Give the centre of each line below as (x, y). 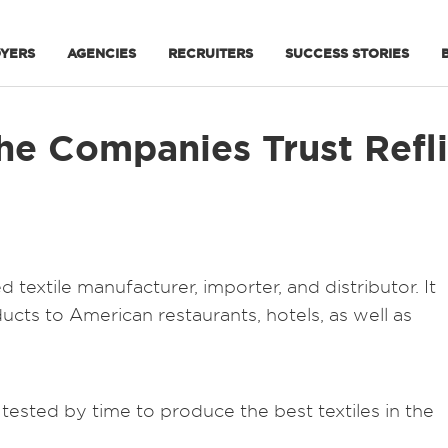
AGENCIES (101, 53)
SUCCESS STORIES (347, 53)
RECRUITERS (210, 53)
